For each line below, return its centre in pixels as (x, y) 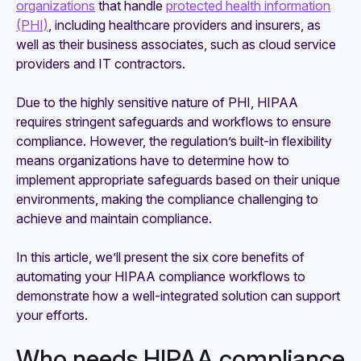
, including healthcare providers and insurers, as (185, 25)
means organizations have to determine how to (153, 160)
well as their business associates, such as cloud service (176, 44)
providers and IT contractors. (101, 64)
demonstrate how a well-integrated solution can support (178, 296)
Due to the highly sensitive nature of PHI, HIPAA (157, 102)
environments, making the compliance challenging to (167, 199)
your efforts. (52, 315)
